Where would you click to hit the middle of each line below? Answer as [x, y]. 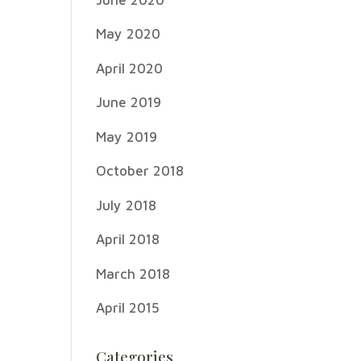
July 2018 [127, 205]
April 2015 [128, 308]
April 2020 [130, 68]
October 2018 [140, 171]
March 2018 [133, 274]
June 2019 [129, 102]
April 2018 [128, 239]
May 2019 [127, 137]
